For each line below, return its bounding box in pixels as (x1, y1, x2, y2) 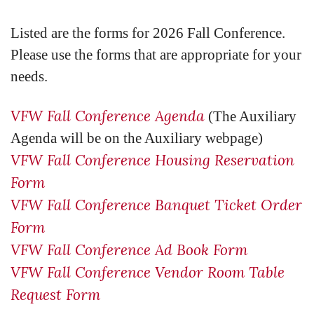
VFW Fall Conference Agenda (11, 107, 205, 125)
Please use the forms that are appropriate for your (11, 46, 301, 63)
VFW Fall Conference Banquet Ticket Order (11, 196, 302, 214)
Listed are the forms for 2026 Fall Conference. (11, 25, 289, 41)
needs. (11, 68, 48, 85)
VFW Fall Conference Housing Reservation (11, 151, 294, 170)
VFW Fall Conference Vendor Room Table (11, 263, 285, 282)
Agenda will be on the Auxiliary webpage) (11, 130, 263, 146)
